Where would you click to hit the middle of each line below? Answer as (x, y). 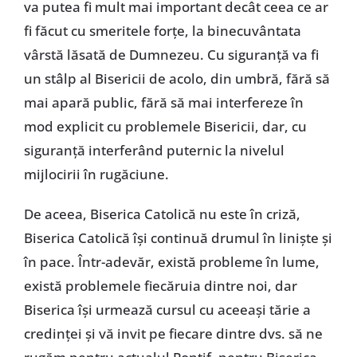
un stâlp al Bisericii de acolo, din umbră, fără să (177, 78)
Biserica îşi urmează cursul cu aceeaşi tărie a (167, 309)
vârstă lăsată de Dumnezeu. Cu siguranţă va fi (171, 54)
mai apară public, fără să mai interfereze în (163, 102)
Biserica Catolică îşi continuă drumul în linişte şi (178, 237)
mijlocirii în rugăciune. (96, 174)
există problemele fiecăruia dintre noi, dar (160, 285)
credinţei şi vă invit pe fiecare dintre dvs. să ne (173, 333)
